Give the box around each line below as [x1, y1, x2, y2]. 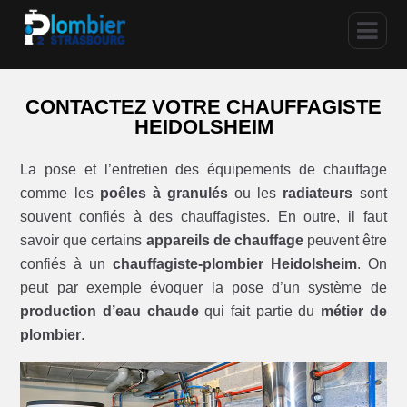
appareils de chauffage [145, 232, 303, 248]
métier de [320, 303, 387, 319]
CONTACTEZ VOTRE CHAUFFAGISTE [25, 95, 382, 119]
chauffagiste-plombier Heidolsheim [112, 255, 357, 272]
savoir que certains [20, 232, 146, 248]
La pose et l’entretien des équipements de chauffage [20, 161, 387, 177]
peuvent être [303, 232, 387, 248]
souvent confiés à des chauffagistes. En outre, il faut [20, 208, 387, 224]
